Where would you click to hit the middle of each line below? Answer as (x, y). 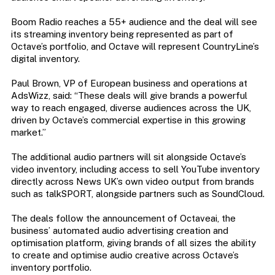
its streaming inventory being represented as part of (122, 34)
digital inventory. (45, 59)
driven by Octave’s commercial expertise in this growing (128, 120)
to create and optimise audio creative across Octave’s (125, 255)
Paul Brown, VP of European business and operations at (129, 83)
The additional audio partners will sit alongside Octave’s (128, 157)
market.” (28, 133)
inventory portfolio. (51, 268)
